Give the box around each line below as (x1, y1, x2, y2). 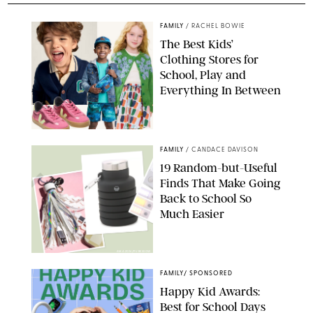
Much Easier (160, 206, 224, 221)
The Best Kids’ (160, 36, 233, 51)
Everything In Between (160, 82, 281, 97)
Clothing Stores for (160, 52, 259, 66)
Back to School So (160, 191, 252, 205)
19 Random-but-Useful (160, 160, 277, 175)
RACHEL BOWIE (191, 22, 245, 29)
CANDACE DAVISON (191, 146, 259, 153)
